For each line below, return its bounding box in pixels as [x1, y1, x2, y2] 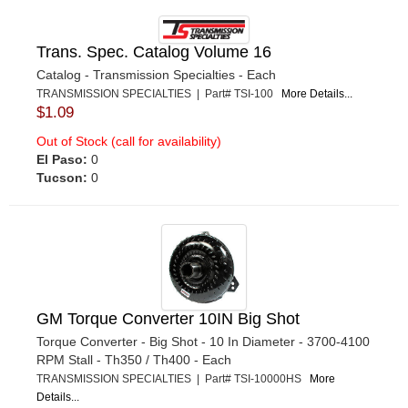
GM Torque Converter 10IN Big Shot [36, 309, 300, 328]
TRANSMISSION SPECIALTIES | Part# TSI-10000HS [36, 372, 310, 385]
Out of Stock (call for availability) [36, 133, 221, 148]
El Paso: [36, 151, 87, 167]
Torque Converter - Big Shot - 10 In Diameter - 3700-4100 [36, 333, 370, 349]
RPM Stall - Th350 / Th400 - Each [36, 352, 231, 367]
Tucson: [36, 169, 87, 185]
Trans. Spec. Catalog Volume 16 [36, 42, 271, 61]
